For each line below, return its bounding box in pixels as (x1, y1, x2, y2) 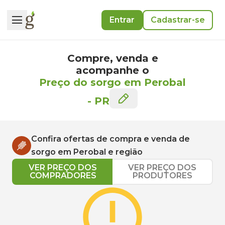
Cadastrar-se (151, 15, 205, 25)
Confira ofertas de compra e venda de (31, 134, 190, 144)
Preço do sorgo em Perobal (39, 76, 186, 88)
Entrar (109, 15, 135, 25)
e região (106, 147, 143, 157)
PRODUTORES (132, 171, 192, 180)
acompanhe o (76, 64, 149, 76)
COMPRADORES (29, 171, 96, 180)
